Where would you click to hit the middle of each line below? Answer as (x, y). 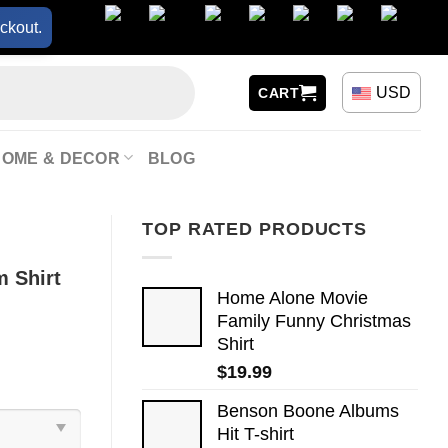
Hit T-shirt (255, 433)
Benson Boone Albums (308, 410)
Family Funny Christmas (314, 320)
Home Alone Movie (292, 297)
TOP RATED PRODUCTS (255, 229)
